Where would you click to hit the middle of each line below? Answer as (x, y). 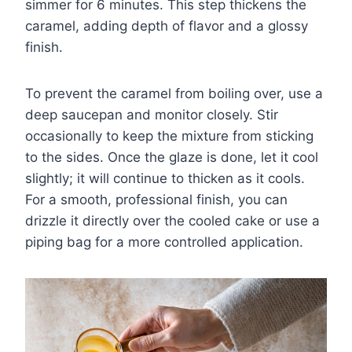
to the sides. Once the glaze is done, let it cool (172, 157)
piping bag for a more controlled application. (164, 242)
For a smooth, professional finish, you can (156, 199)
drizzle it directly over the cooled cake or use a (172, 220)
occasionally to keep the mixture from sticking (169, 136)
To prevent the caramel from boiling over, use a (174, 93)
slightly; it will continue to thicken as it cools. (165, 178)
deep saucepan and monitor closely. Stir (152, 114)
